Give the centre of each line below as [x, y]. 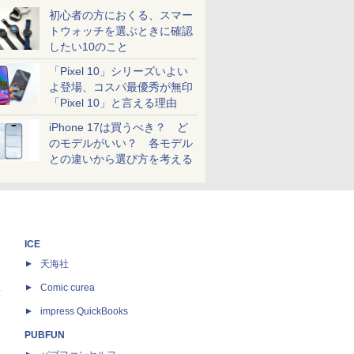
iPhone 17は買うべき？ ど [119, 127]
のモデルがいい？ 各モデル [121, 143]
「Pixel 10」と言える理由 [113, 103]
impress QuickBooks [84, 311]
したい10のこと [88, 47]
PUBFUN [45, 335]
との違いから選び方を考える [121, 159]
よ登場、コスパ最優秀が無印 [121, 87]
